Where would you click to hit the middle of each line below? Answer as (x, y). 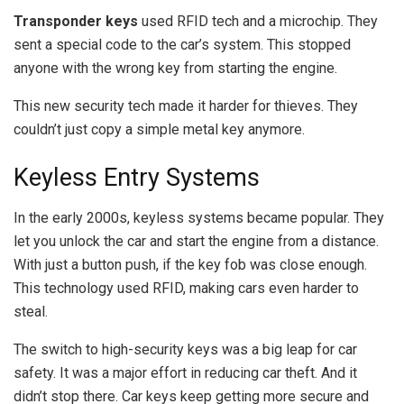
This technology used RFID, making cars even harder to (186, 288)
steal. (31, 311)
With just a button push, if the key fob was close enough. (190, 264)
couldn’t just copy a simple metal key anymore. (159, 129)
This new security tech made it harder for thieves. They (186, 106)
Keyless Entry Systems (137, 178)
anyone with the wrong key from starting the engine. (175, 68)
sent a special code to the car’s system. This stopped (182, 44)
